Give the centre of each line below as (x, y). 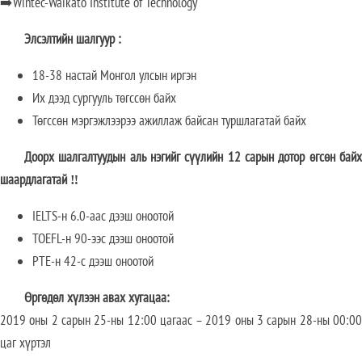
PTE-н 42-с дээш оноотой (93, 261)
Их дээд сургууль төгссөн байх (104, 98)
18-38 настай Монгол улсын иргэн (114, 76)
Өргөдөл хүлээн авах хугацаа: (99, 298)
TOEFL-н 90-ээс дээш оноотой (103, 239)
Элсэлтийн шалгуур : (73, 39)
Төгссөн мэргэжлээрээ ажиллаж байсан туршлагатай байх (169, 121)
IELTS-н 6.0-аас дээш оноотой (103, 216)
